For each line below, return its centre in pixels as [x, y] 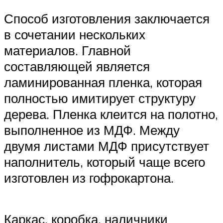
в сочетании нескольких [75, 34]
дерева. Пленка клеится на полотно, [111, 114]
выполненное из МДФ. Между [92, 130]
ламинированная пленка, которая [103, 82]
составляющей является [77, 66]
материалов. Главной [67, 50]
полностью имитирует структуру [100, 98]
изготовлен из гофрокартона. [89, 178]
